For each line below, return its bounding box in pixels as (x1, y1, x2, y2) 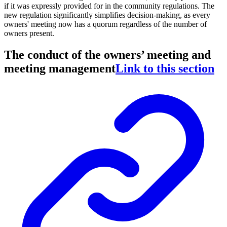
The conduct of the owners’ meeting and (4, 48, 211, 61)
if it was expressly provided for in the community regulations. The (4, 2, 214, 11)
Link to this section (116, 61, 214, 75)
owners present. (4, 29, 54, 38)
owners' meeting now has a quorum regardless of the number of (4, 20, 207, 29)
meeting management (4, 61, 116, 75)
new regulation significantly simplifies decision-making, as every (4, 11, 210, 20)
